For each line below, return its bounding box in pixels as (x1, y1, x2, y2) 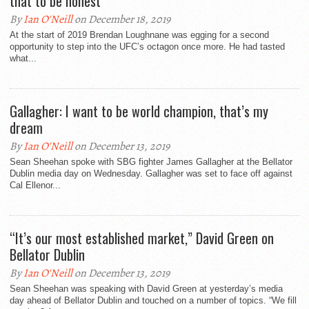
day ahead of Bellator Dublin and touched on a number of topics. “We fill (10, 295, 297, 306)
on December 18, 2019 (72, 12, 170, 27)
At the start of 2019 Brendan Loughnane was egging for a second (10, 30, 269, 40)
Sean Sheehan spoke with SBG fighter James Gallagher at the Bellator (10, 157, 292, 167)
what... (10, 53, 37, 63)
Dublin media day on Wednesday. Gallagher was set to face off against (10, 168, 292, 179)
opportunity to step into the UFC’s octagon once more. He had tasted (10, 41, 285, 52)
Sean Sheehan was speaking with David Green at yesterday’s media (10, 283, 283, 294)
